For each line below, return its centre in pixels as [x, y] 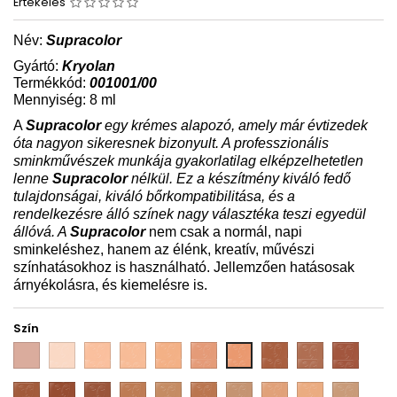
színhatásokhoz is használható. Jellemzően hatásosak [184, 267]
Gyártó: [38, 66]
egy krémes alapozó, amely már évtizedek [234, 125]
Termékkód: [51, 82]
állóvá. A [42, 231]
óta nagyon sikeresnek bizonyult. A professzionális [171, 143]
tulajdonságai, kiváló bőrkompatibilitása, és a [154, 196]
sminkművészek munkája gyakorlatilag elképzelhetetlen [188, 160]
